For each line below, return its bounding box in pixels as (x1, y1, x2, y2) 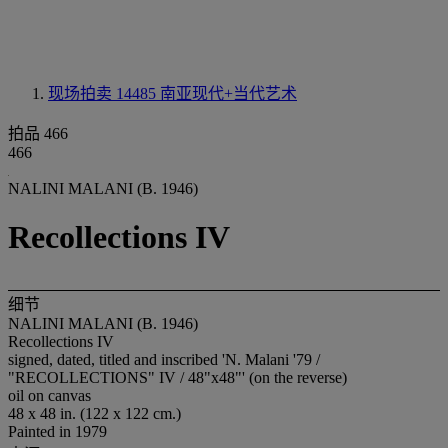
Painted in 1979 (8, 422, 107, 440)
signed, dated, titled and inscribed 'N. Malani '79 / (8, 350, 320, 368)
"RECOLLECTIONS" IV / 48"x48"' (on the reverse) (8, 368, 347, 386)
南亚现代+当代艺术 (160, 85, 297, 102)
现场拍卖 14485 (48, 85, 160, 102)
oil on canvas (8, 386, 91, 404)
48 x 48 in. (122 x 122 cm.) (8, 404, 181, 422)
